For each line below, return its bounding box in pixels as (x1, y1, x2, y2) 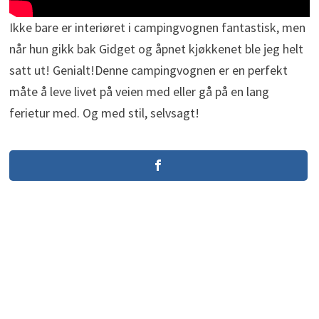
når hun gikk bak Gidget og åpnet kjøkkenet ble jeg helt (9, 40, 303, 57)
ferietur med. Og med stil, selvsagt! (9, 104, 199, 121)
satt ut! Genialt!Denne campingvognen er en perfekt (9, 61, 288, 78)
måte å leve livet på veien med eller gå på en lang (9, 83, 269, 100)
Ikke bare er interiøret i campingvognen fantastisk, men (9, 19, 305, 36)
